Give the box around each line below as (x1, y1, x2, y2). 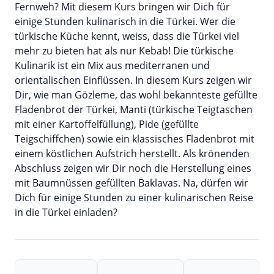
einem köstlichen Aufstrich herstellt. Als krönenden (15, 147, 250, 160)
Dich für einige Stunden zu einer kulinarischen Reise (15, 191, 253, 204)
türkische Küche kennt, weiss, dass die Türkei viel (15, 29, 239, 43)
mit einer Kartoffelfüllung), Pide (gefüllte (15, 117, 199, 131)
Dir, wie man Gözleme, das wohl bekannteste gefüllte (15, 88, 257, 102)
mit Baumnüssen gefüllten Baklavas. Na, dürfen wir (15, 176, 248, 190)
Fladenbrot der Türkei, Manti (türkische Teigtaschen (15, 103, 253, 116)
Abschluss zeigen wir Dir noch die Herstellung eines (15, 161, 251, 175)
